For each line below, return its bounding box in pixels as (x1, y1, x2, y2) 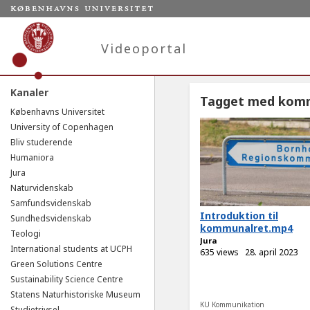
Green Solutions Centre (10, 258, 102, 270)
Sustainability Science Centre (10, 273, 123, 285)
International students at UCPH (10, 243, 132, 255)
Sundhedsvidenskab (10, 212, 91, 224)
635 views (200, 246, 239, 258)
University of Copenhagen (10, 121, 113, 133)
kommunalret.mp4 (200, 221, 293, 235)
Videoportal (100, 40, 187, 57)
